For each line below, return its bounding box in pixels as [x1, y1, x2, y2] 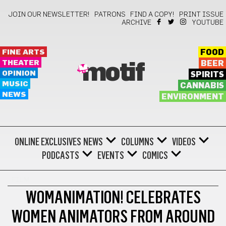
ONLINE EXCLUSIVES [14, 136, 81, 148]
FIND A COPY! [130, 11, 175, 18]
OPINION [2, 70, 36, 77]
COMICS [142, 149, 168, 161]
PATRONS [94, 11, 126, 18]
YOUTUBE [192, 19, 223, 26]
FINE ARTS [2, 48, 45, 56]
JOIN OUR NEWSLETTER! [8, 11, 90, 18]
